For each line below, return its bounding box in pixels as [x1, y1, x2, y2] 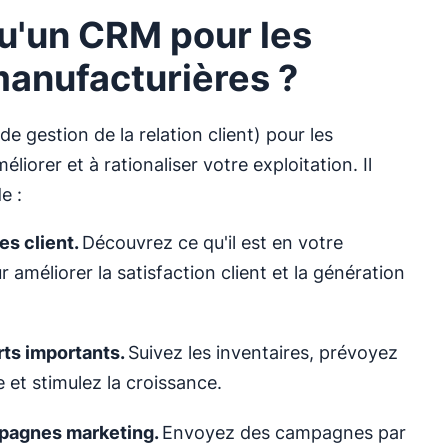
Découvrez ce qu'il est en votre [82, 232, 343, 253]
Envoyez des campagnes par [162, 422, 406, 443]
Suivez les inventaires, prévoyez [128, 342, 398, 363]
